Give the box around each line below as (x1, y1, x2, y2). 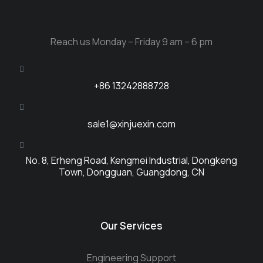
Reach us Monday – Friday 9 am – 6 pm (50, 35, 213, 48)
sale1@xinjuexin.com (87, 117, 176, 130)
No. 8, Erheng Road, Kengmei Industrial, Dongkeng (26, 154, 237, 167)
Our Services (100, 219, 163, 232)
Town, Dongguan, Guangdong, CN (59, 166, 204, 178)
